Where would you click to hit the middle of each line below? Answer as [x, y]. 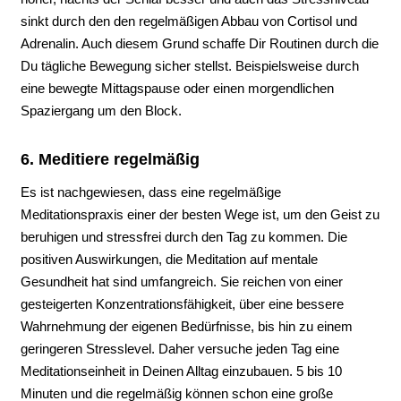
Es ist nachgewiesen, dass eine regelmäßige [150, 192]
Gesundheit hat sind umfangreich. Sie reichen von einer [181, 281]
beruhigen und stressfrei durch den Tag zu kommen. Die [183, 236]
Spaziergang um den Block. [101, 110]
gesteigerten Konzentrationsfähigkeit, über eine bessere [182, 303]
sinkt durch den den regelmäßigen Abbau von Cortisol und [188, 21]
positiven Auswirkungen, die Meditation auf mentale [169, 259]
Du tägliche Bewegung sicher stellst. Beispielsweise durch [189, 65]
